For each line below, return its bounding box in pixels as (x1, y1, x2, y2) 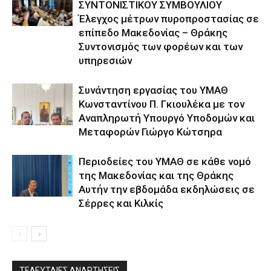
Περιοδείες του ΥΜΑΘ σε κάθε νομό (79, 155, 251, 168)
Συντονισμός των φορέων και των (79, 40, 243, 53)
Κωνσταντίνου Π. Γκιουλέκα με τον (79, 97, 244, 110)
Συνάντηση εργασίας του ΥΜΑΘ (79, 83, 228, 96)
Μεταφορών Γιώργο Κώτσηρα (79, 125, 222, 138)
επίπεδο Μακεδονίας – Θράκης (79, 26, 227, 39)
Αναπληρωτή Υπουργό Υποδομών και (79, 111, 255, 124)
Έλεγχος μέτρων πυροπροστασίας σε (79, 12, 259, 25)
